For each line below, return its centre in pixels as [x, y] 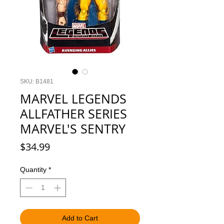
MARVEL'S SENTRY [73, 129]
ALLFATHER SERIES [73, 114]
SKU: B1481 [37, 81]
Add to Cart [80, 218]
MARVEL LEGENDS [73, 99]
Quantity [33, 169]
